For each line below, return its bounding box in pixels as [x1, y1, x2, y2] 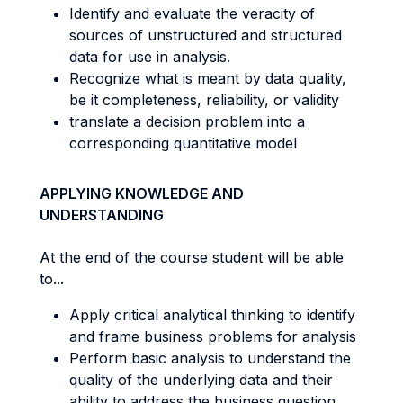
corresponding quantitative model [69, 134, 297, 152]
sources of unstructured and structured [69, 26, 342, 44]
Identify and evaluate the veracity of [69, 4, 315, 22]
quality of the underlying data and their [69, 371, 333, 389]
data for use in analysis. [69, 48, 230, 66]
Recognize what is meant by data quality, [69, 69, 346, 87]
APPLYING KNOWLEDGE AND [40, 184, 244, 202]
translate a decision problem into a [69, 112, 305, 130]
